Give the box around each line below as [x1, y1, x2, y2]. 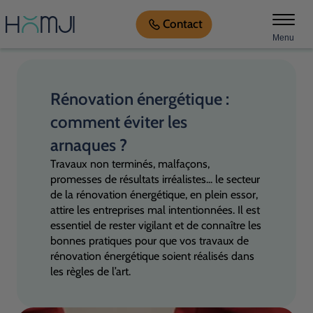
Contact [162, 17, 203, 31]
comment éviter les [50, 112, 187, 132]
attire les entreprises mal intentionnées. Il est [50, 203, 260, 217]
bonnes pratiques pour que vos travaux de [50, 234, 249, 247]
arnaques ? [50, 135, 127, 155]
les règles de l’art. [50, 265, 131, 278]
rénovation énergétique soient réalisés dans [50, 249, 254, 263]
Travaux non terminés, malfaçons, [50, 157, 210, 170]
